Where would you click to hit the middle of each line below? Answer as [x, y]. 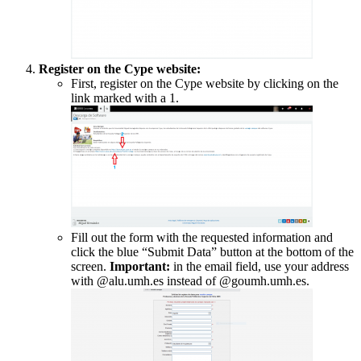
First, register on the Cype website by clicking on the [205, 84]
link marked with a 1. [125, 98]
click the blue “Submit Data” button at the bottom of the [212, 252]
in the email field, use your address [259, 267]
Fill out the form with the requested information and [202, 238]
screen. [90, 267]
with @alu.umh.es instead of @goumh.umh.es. [190, 281]
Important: [140, 267]
